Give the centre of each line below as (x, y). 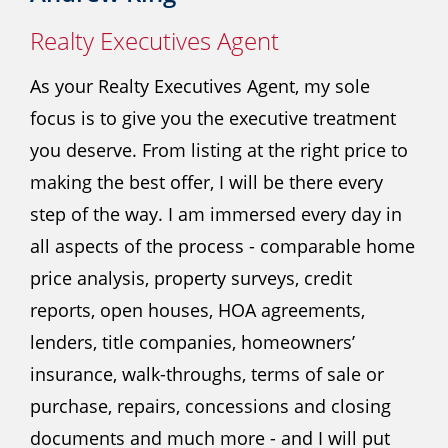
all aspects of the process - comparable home (222, 246)
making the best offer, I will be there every (206, 182)
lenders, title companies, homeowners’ (192, 342)
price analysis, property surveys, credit (191, 278)
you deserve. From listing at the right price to (219, 150)
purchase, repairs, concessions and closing (210, 406)
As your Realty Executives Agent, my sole (200, 86)
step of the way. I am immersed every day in (216, 214)
